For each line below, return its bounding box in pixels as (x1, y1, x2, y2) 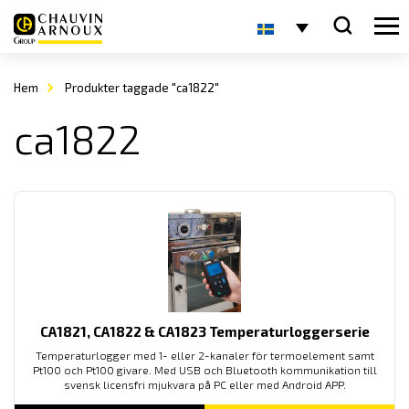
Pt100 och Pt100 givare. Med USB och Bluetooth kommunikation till (32, 363, 377, 376)
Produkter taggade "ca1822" (62, 80, 220, 95)
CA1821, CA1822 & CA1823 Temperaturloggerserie (39, 323, 370, 340)
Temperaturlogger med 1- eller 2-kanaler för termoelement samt (35, 349, 374, 362)
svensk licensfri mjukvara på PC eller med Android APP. (63, 378, 346, 391)
